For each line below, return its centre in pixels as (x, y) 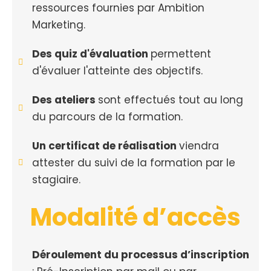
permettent (181, 54)
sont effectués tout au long (170, 100)
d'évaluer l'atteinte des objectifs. (117, 71)
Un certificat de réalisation (105, 146)
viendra (199, 146)
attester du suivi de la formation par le (133, 163)
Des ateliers (65, 100)
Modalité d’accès (135, 217)
